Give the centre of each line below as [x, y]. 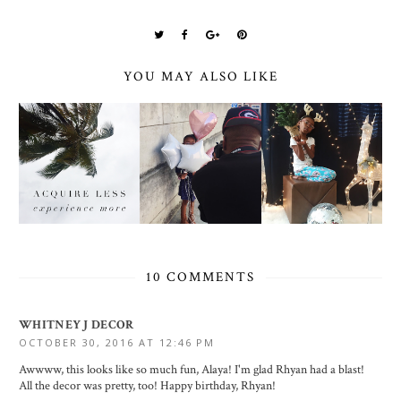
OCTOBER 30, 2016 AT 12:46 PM [117, 343]
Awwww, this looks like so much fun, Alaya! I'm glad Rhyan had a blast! [192, 370]
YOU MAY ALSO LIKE [200, 76]
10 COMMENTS [200, 277]
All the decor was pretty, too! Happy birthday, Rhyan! [147, 386]
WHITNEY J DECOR [77, 325]
